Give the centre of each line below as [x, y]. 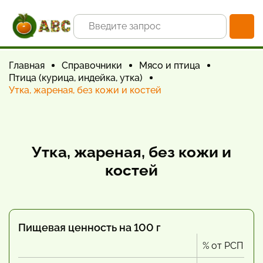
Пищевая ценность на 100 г [90, 227]
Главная [27, 65]
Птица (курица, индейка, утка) [76, 78]
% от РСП [223, 246]
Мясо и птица [170, 65]
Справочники [92, 65]
